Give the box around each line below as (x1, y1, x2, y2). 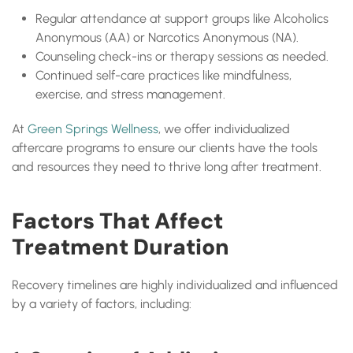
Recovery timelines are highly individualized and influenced (12, 277, 338, 292)
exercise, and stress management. (35, 87, 225, 102)
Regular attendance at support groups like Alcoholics (35, 11, 329, 26)
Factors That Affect (12, 206, 223, 236)
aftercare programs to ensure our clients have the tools (12, 140, 318, 155)
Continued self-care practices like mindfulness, (35, 68, 292, 83)
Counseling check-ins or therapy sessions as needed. (35, 49, 329, 64)
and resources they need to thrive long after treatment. (12, 159, 321, 174)
